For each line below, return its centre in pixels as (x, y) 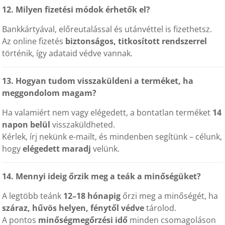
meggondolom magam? (49, 93)
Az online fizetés (34, 41)
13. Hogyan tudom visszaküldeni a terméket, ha (98, 81)
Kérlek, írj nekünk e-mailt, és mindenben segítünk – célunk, (112, 137)
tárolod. (160, 208)
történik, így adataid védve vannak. (68, 53)
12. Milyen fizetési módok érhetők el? (76, 10)
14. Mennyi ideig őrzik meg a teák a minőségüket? (102, 176)
